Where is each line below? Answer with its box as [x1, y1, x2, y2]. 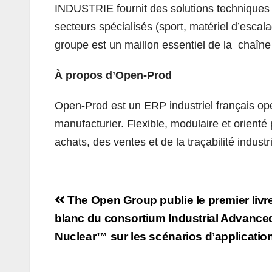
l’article [54, 231, 119, 256]
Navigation [54, 189, 155, 213]
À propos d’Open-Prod [55, 69, 175, 81]
